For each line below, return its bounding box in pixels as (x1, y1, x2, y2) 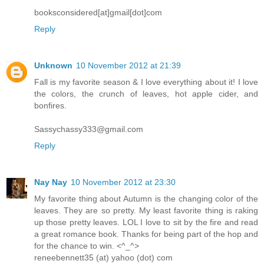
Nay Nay (34, 177, 67, 187)
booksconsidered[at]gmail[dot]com (34, 7, 162, 17)
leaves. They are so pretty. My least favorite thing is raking (34, 205, 258, 215)
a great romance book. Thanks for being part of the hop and (34, 229, 258, 239)
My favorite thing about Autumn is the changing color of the (34, 193, 258, 203)
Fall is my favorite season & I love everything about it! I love (34, 77, 258, 87)
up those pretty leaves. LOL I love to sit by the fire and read (34, 217, 258, 227)
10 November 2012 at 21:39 (76, 60, 181, 70)
